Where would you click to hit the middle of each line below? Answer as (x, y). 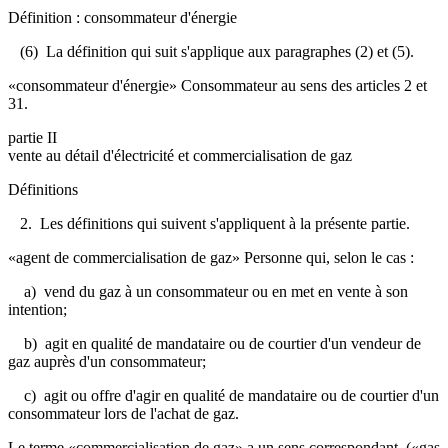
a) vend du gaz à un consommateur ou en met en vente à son (208, 291)
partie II (32, 137)
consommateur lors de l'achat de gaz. (123, 413)
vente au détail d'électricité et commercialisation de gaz (180, 155)
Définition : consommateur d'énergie (122, 17)
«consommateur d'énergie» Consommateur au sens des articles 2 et (217, 85)
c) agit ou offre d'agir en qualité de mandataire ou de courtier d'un (223, 395)
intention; (37, 309)
